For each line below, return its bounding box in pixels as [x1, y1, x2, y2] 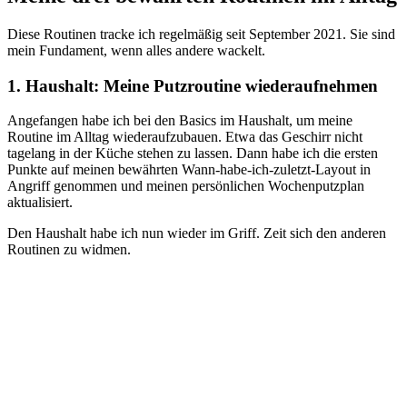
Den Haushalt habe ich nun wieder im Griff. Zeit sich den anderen [7, 225, 386, 242]
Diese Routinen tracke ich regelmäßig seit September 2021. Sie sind [7, 26, 395, 43]
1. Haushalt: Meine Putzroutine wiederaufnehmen [7, 75, 378, 95]
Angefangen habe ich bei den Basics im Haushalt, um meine [7, 113, 352, 129]
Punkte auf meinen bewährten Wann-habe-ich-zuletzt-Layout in [7, 162, 371, 178]
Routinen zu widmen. [7, 242, 131, 258]
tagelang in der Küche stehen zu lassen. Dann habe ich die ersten [7, 145, 378, 162]
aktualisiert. [7, 194, 73, 211]
